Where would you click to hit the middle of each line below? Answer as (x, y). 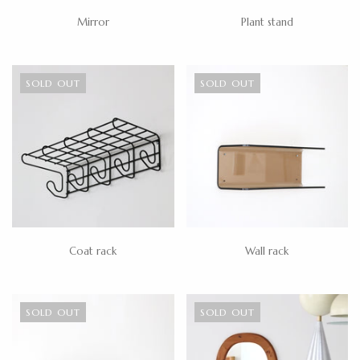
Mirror (93, 22)
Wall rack (267, 251)
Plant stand (267, 22)
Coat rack (93, 251)
